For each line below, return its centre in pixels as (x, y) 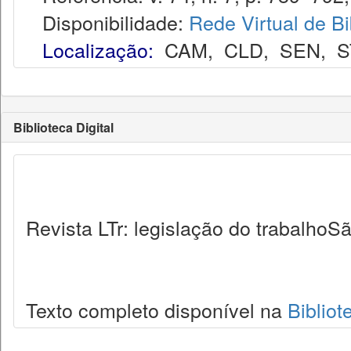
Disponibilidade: (107, 22)
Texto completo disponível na (157, 309)
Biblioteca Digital (63, 127)
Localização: (98, 49)
